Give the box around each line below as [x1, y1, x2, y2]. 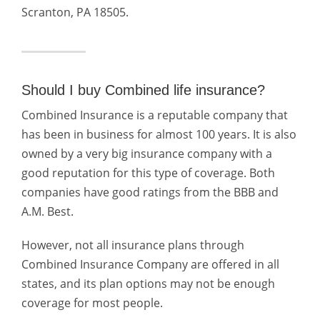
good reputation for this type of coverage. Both [21, 165, 275, 181]
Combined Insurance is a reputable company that [21, 107, 288, 123]
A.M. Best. [21, 204, 74, 219]
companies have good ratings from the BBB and [21, 184, 279, 200]
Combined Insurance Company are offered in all [21, 256, 279, 272]
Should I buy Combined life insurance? [21, 82, 265, 98]
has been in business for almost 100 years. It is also [21, 126, 296, 142]
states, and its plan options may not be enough [21, 276, 275, 291]
